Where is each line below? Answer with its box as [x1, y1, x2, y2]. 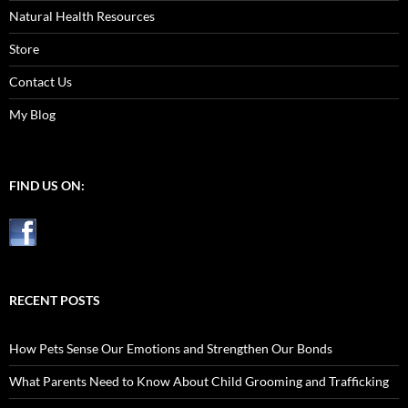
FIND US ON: [9, 178, 85, 194]
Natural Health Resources [9, 8, 155, 25]
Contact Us [9, 74, 72, 90]
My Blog [9, 107, 56, 123]
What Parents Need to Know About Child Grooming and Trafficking [9, 373, 389, 390]
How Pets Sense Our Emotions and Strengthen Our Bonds [9, 341, 332, 357]
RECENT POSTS [9, 292, 100, 309]
